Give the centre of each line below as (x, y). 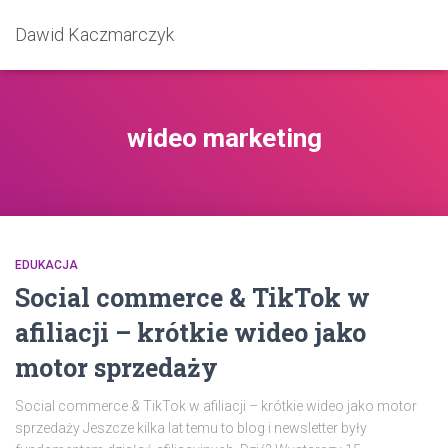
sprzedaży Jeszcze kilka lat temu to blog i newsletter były (191, 428)
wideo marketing (224, 138)
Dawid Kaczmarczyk (94, 34)
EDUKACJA (46, 265)
